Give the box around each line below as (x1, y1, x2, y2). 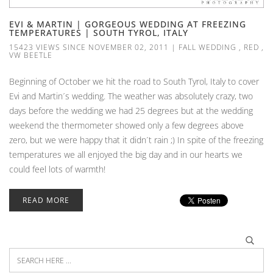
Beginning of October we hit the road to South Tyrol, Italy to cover (9, 75, 259, 87)
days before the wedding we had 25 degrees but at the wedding (9, 104, 253, 116)
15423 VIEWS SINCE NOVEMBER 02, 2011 (9, 41, 169, 52)
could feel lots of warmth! (9, 163, 105, 175)
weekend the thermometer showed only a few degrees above (9, 119, 244, 131)
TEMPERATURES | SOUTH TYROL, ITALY (9, 26, 188, 38)
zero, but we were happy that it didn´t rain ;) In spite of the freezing (9, 133, 263, 146)
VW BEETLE (9, 49, 52, 60)
